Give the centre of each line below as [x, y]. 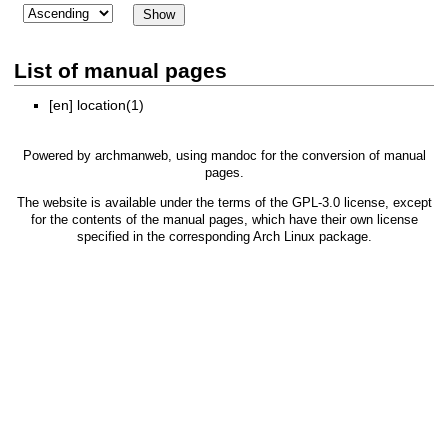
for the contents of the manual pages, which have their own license [224, 220]
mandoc [233, 156]
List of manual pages [120, 70]
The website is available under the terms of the [154, 203]
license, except [385, 203]
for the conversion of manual [341, 156]
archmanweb [131, 156]
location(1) [110, 105]
